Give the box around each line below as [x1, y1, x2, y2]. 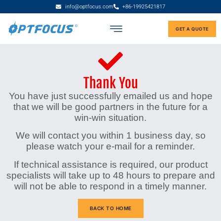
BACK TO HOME [89, 205, 132, 212]
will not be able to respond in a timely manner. [14, 181, 207, 191]
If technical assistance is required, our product [13, 159, 208, 170]
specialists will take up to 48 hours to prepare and [6, 170, 215, 181]
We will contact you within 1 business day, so [15, 130, 206, 141]
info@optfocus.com [65, 2, 113, 11]
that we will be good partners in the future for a [13, 102, 208, 112]
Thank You [83, 74, 138, 92]
